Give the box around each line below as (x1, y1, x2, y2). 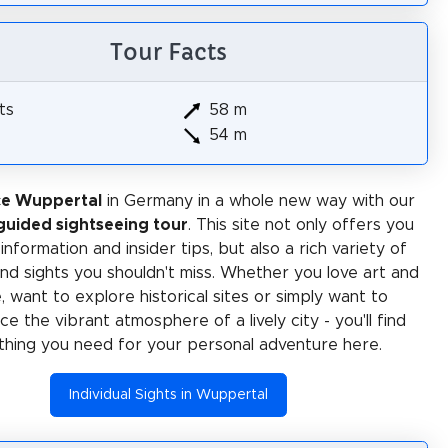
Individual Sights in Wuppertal (68, 387, 268, 402)
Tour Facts (109, 38, 227, 66)
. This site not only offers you (188, 216, 414, 233)
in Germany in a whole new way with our (102, 192, 415, 209)
